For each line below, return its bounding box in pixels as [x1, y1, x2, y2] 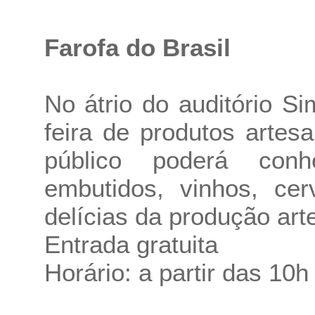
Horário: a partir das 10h [44, 259, 309, 286]
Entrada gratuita [44, 231, 218, 258]
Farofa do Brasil [44, 34, 231, 61]
